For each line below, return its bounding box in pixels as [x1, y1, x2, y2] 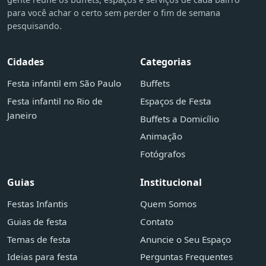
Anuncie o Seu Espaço [140, 233, 231, 245]
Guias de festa [7, 215, 67, 227]
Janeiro [7, 109, 37, 121]
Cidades [7, 55, 44, 69]
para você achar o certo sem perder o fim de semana [7, 7, 220, 19]
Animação [140, 130, 182, 142]
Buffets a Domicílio [140, 112, 219, 125]
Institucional [140, 175, 202, 189]
